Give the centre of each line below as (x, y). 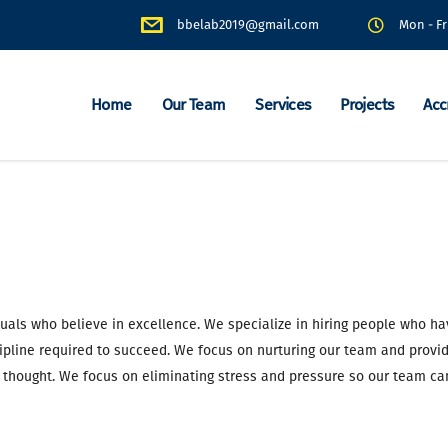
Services (283, 104)
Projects (367, 104)
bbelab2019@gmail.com (248, 25)
